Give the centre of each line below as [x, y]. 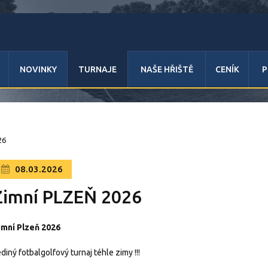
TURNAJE [98, 69]
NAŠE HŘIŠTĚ [167, 69]
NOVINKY [38, 69]
